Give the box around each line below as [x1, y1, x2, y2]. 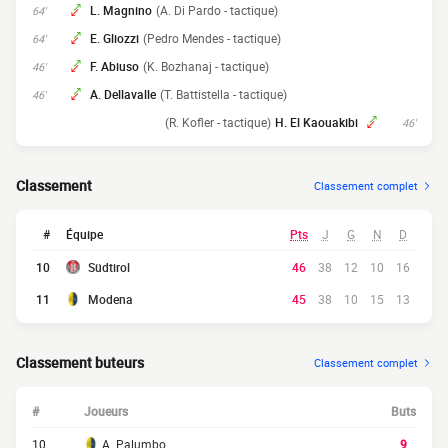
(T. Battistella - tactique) [160, 86, 287, 102]
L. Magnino [90, 2, 152, 18]
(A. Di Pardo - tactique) [156, 2, 278, 18]
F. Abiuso [90, 58, 139, 74]
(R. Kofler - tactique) [165, 114, 271, 130]
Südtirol [88, 259, 130, 275]
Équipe [66, 226, 103, 242]
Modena [88, 291, 133, 307]
